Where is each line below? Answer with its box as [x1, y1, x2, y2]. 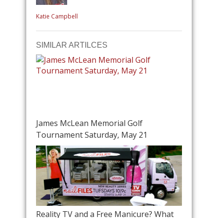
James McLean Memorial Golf [36, 117, 143, 128]
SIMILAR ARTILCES [36, 40, 108, 49]
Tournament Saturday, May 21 [36, 129, 147, 140]
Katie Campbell [36, 12, 78, 20]
